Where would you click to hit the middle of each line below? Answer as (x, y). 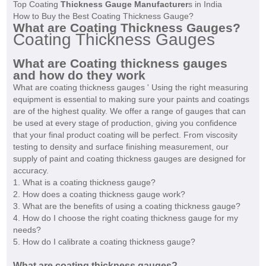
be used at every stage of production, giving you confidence (125, 123)
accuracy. (31, 171)
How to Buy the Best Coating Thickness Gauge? (103, 16)
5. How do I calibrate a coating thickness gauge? (104, 242)
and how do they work (79, 75)
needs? (27, 230)
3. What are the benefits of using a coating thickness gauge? (126, 206)
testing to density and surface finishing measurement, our (121, 147)
